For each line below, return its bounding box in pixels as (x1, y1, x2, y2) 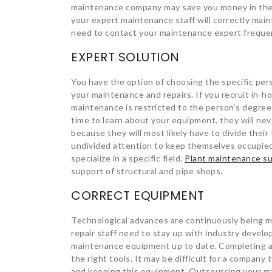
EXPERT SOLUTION (71, 48, 180, 66)
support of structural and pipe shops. (71, 165, 223, 176)
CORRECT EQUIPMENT (71, 186, 205, 204)
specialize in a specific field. (71, 152, 185, 163)
